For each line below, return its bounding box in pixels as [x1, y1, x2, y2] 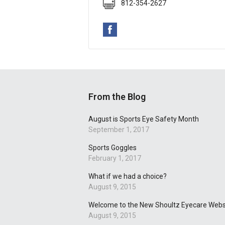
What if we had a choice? [88, 172, 167, 180]
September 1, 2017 [88, 126, 149, 134]
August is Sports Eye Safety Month [88, 115, 199, 123]
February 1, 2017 [88, 154, 141, 162]
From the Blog [88, 91, 146, 102]
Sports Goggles [88, 144, 137, 152]
